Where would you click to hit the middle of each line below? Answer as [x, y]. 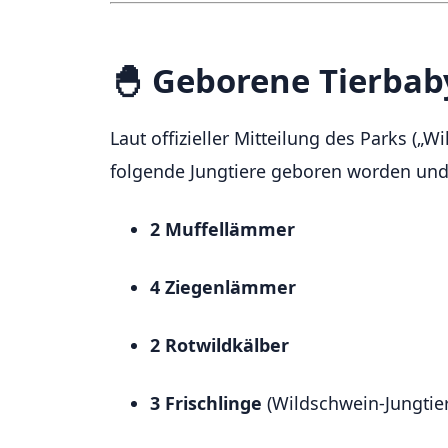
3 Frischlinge [206, 402]
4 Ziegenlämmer [223, 286]
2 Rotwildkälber [219, 344]
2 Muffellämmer [222, 228]
